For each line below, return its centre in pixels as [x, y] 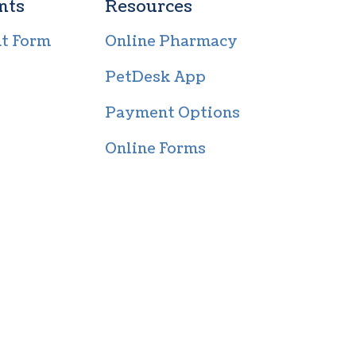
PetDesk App [155, 78]
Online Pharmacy [171, 42]
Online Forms [155, 149]
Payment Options [172, 114]
